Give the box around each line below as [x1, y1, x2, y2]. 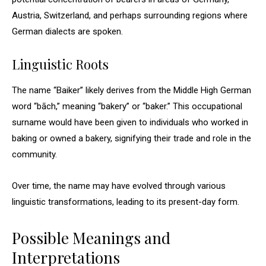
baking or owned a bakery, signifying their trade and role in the [12, 133, 251, 144]
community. [12, 149, 57, 160]
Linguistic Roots [12, 55, 109, 73]
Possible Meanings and [12, 227, 170, 248]
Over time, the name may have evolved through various [12, 180, 226, 191]
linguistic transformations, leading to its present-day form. [12, 197, 239, 207]
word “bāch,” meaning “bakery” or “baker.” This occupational [12, 101, 242, 112]
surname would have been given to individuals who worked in [12, 117, 248, 128]
